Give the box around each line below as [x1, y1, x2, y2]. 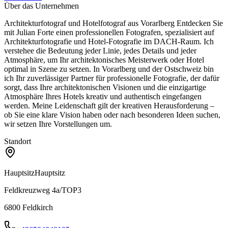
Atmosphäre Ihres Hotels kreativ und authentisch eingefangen [4, 92, 202, 101]
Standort [4, 136, 31, 146]
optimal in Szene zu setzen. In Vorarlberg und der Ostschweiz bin [4, 64, 214, 73]
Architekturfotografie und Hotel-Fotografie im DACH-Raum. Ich [4, 37, 214, 46]
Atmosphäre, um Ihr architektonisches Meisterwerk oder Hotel [4, 55, 204, 64]
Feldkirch [22, 203, 53, 212]
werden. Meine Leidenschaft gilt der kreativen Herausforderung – [4, 101, 214, 110]
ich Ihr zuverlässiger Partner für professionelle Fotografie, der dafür [4, 73, 219, 82]
